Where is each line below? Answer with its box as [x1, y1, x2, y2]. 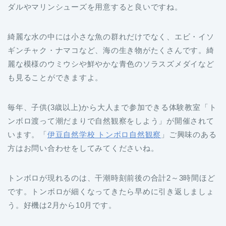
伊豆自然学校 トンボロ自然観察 [47, 130, 161, 139]
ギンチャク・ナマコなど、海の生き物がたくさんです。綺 [8, 45, 214, 54]
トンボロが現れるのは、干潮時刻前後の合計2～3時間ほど [8, 173, 215, 182]
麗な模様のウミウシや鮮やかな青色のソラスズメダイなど [8, 59, 214, 68]
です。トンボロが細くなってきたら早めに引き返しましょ [8, 187, 214, 196]
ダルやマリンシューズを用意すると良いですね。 [8, 2, 183, 11]
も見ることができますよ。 [8, 73, 103, 82]
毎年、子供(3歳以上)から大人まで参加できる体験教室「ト [8, 102, 217, 111]
